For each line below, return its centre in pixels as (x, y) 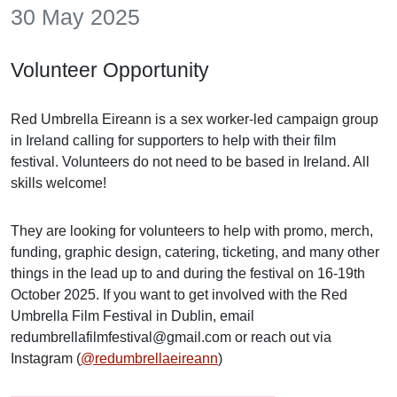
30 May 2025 (75, 16)
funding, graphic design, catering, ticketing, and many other (195, 252)
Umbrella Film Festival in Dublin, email (132, 315)
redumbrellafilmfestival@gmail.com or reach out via (171, 337)
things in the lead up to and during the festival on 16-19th (188, 273)
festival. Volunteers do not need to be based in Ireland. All (190, 161)
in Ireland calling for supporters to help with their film (173, 140)
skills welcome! (58, 183)
